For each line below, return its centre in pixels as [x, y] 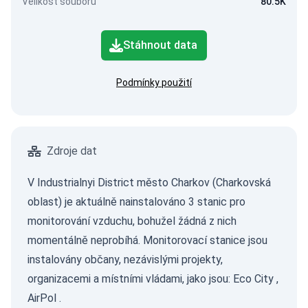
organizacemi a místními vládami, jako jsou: [130, 279]
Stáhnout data [160, 45]
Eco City [253, 279]
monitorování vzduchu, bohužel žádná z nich [132, 221]
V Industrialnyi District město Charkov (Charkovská [149, 183]
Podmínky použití [154, 82]
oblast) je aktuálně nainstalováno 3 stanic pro [136, 202]
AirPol [42, 298]
